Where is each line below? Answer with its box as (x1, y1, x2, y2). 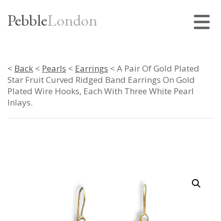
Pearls (42, 63, 66, 74)
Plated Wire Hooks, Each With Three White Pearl (7, 85, 194, 97)
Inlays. (7, 97, 33, 108)
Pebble (7, 10, 47, 31)
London (47, 10, 97, 31)
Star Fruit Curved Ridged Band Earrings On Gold (7, 74, 195, 85)
